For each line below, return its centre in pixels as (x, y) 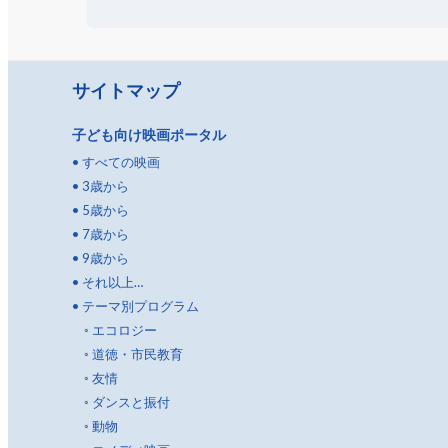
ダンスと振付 (131, 401)
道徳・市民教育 (137, 353)
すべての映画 (121, 161)
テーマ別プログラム (140, 305)
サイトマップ (126, 89)
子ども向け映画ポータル (149, 134)
